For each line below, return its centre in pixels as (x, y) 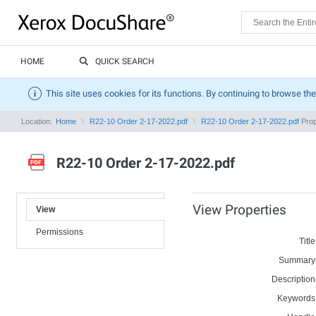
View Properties (239, 210)
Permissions (60, 232)
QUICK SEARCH (125, 61)
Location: (38, 121)
